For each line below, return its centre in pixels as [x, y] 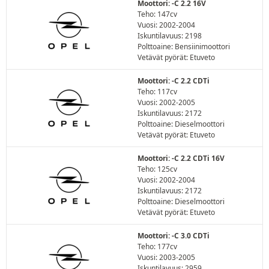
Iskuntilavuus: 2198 [170, 36]
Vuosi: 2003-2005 [166, 257]
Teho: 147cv [157, 14]
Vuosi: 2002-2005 [166, 102]
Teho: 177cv [157, 246]
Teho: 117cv [157, 92]
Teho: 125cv [157, 169]
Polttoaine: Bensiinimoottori [184, 47]
